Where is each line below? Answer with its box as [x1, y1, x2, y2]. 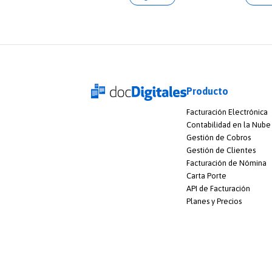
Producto [186, 85, 228, 97]
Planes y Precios [186, 196, 242, 206]
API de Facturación [186, 183, 250, 193]
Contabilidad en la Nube [186, 120, 271, 129]
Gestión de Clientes [186, 145, 256, 155]
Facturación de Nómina [186, 158, 267, 168]
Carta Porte [186, 171, 226, 180]
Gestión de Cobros [186, 132, 251, 142]
